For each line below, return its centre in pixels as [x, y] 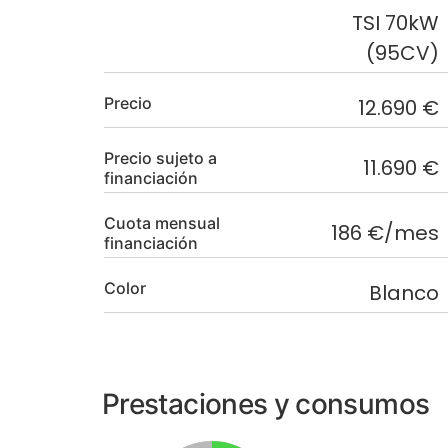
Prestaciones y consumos [266, 404]
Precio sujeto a [160, 158]
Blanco [404, 293]
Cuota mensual [162, 223]
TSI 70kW [395, 23]
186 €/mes [403, 233]
